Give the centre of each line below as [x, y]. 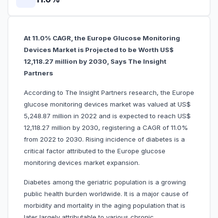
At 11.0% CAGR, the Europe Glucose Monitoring [102, 38]
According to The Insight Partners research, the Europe [109, 93]
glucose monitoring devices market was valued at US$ [107, 104]
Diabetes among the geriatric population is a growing [105, 182]
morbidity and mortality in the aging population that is [105, 206]
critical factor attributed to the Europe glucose [95, 151]
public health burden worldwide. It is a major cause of [106, 194]
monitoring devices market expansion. [90, 163]
